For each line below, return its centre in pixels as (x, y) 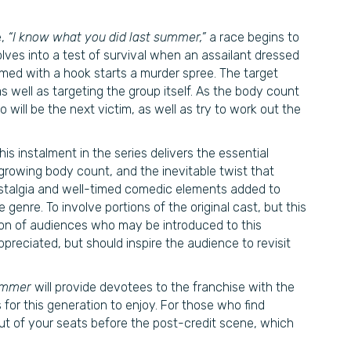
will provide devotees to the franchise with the (165, 287)
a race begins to (253, 37)
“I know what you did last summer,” (107, 37)
